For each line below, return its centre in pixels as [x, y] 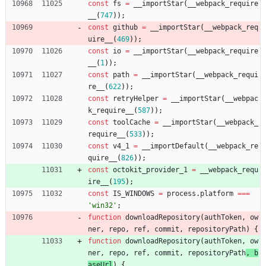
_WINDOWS [138, 193]
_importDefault [175, 146]
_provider [161, 170]
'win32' [102, 205]
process [181, 193]
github [125, 27]
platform [217, 193]
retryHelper [136, 98]
